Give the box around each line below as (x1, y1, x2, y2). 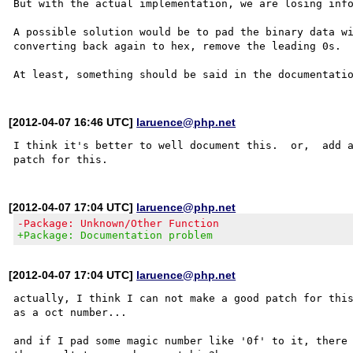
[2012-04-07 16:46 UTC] (9, 115, 137, 128)
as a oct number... (13, 306, 128, 318)
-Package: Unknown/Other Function (17, 217, 220, 229)
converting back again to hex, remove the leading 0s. (13, 39, 342, 52)
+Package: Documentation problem (17, 229, 214, 241)
